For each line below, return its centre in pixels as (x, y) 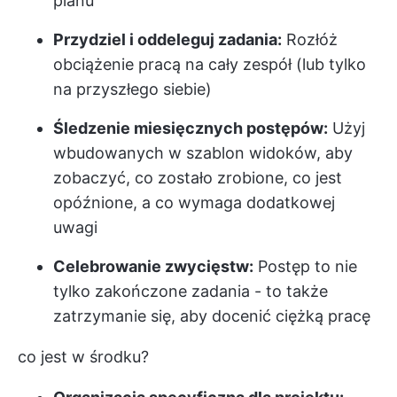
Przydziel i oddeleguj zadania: (167, 40)
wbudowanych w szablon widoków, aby (203, 153)
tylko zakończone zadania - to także (191, 292)
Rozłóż (310, 40)
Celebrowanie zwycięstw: (153, 267)
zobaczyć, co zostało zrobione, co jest (198, 178)
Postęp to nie (305, 267)
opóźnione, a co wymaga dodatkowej (194, 203)
